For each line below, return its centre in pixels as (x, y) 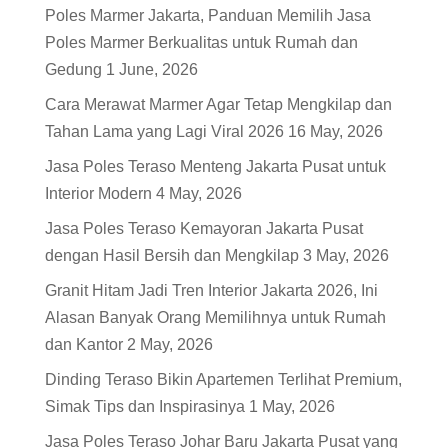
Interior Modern (98, 194)
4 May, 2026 (198, 194)
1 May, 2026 (291, 407)
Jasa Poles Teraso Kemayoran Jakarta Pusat (203, 229)
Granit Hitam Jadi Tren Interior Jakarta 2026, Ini (211, 291)
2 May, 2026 (169, 345)
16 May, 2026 (335, 132)
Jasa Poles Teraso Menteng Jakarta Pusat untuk (215, 167)
